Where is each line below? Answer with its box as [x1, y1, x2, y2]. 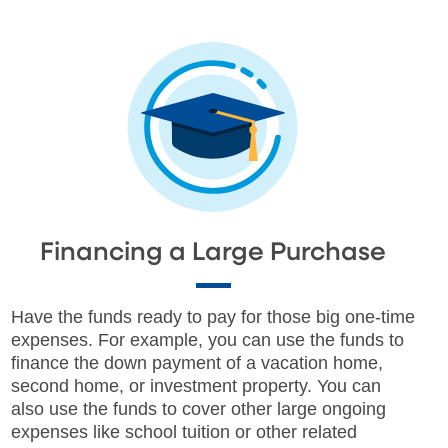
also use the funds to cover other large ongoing [10, 398, 386, 419]
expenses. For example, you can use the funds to [10, 329, 404, 350]
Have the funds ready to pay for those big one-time [10, 306, 415, 327]
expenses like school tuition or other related [10, 421, 357, 442]
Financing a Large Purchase [40, 239, 387, 266]
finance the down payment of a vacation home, [10, 352, 383, 373]
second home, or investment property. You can [10, 375, 381, 396]
